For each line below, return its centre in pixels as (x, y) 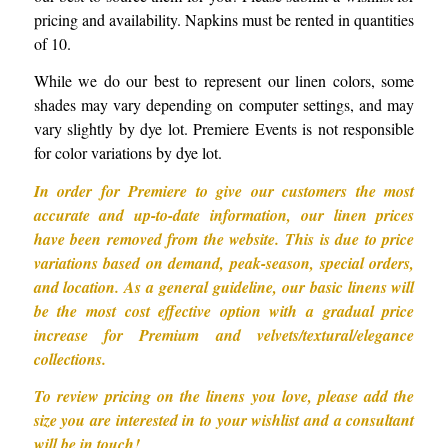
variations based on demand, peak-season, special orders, (224, 262)
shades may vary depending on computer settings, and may (224, 105)
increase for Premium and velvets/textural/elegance (224, 334)
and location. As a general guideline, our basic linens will (224, 286)
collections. (69, 358)
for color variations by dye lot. (127, 153)
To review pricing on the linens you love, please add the (224, 396)
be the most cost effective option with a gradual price (224, 310)
